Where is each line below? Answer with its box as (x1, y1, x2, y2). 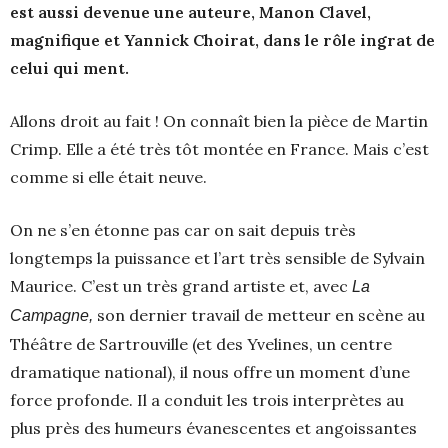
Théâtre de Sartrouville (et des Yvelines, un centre (10, 334, 392, 355)
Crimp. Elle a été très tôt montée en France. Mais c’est (10, 139, 429, 160)
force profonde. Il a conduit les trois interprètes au (10, 390, 404, 411)
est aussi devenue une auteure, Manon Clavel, (10, 2, 371, 23)
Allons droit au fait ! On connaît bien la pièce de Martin (10, 111, 428, 132)
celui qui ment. (10, 58, 129, 79)
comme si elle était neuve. (10, 167, 207, 188)
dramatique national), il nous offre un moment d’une (10, 362, 410, 383)
